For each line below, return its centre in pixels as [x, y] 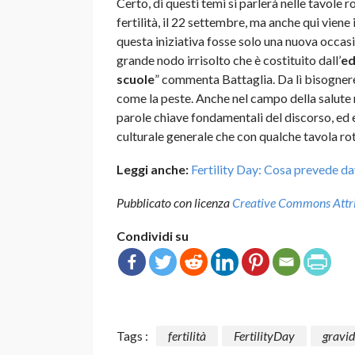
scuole [136, 78]
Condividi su [153, 235]
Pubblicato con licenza [174, 202]
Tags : [132, 335]
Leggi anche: [153, 169]
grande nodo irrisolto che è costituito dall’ [229, 59]
